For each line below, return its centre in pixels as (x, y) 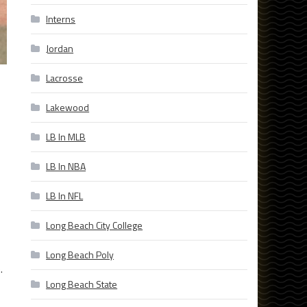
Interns (61, 19)
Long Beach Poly (80, 255)
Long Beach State (82, 284)
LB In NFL (65, 196)
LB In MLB (66, 137)
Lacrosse (65, 78)
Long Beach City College (95, 225)
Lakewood (68, 108)
